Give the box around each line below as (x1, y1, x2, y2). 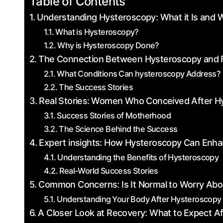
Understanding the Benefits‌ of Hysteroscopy (57, 152, 219, 162)
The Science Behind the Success (59, 124, 178, 134)
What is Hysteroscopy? (55, 27, 139, 37)
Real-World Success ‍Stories (59, 166, 158, 176)
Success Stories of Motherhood (57, 111, 171, 120)
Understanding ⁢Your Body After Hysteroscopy (57, 194, 222, 204)
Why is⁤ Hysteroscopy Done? (57, 40, 159, 50)
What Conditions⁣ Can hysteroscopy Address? (57, 69, 221, 79)
